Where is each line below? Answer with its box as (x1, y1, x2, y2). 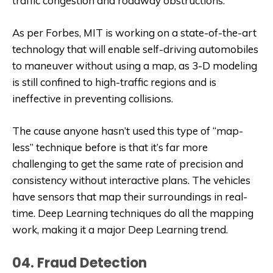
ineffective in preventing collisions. (12, 92, 173, 105)
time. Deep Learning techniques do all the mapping (12, 207, 253, 220)
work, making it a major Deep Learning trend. (12, 223, 228, 236)
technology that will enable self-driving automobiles (12, 43, 258, 56)
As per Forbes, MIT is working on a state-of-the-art (12, 26, 257, 40)
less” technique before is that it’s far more (12, 141, 208, 154)
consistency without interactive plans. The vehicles (12, 174, 250, 187)
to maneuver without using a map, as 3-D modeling (12, 59, 257, 73)
